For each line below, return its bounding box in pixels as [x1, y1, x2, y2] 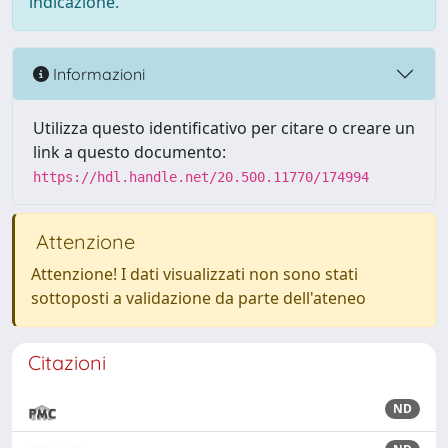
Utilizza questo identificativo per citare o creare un [33, 117, 415, 139]
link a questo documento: [33, 141, 226, 163]
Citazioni [28, 350, 106, 375]
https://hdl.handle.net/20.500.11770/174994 [33, 169, 369, 185]
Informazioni [49, 63, 145, 84]
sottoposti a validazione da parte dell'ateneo [31, 287, 366, 309]
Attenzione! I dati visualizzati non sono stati [31, 263, 358, 285]
